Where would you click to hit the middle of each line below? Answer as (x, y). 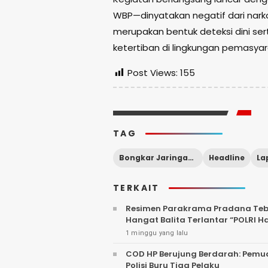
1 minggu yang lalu (157, 233)
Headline (227, 158)
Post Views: (153, 73)
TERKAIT (136, 188)
